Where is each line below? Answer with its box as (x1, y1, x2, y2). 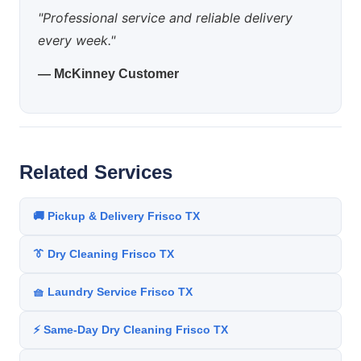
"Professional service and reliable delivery (38, 10, 293, 26)
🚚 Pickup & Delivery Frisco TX (33, 210, 200, 222)
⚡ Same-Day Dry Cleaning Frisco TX (33, 323, 228, 336)
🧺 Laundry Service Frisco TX (33, 285, 193, 298)
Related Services (19, 161, 172, 183)
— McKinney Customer (38, 67, 179, 81)
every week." (38, 32, 115, 48)
